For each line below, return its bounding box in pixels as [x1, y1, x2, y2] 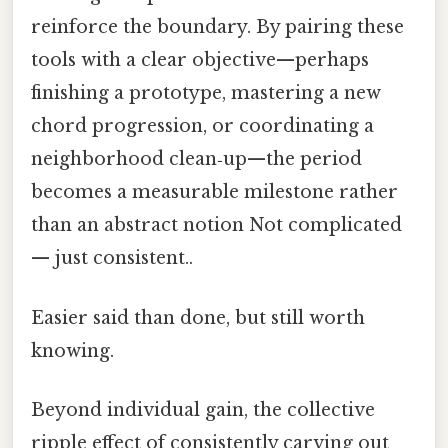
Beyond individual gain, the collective [31, 398, 375, 421]
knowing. [31, 339, 114, 362]
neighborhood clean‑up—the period [31, 148, 362, 171]
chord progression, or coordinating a [31, 115, 374, 138]
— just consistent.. [31, 247, 193, 270]
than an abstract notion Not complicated [31, 214, 402, 237]
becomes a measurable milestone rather [31, 181, 398, 204]
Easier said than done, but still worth [31, 306, 365, 329]
